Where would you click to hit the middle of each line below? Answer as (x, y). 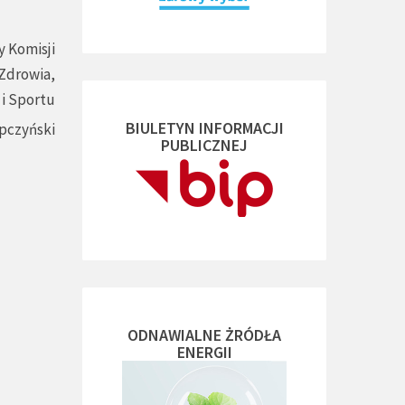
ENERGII (204, 352)
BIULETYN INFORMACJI (204, 128)
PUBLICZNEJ (204, 145)
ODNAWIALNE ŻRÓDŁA (204, 335)
